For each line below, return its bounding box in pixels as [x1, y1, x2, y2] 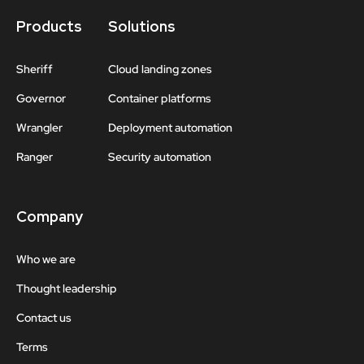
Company [16, 206, 83, 226]
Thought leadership [16, 280, 117, 296]
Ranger [16, 149, 53, 165]
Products [16, 16, 82, 36]
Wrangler [16, 120, 63, 136]
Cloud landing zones [108, 61, 212, 76]
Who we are [16, 251, 76, 266]
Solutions [108, 16, 175, 36]
